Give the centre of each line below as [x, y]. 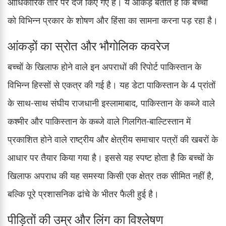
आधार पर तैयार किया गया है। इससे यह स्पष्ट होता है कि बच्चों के [110, 157]
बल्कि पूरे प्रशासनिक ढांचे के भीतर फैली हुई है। [83, 193]
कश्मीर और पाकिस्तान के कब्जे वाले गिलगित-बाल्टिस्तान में [99, 121]
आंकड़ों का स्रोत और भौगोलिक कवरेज [89, 45]
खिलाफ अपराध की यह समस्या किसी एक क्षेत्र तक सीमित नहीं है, [111, 175]
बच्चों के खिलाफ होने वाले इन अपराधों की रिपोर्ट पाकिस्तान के [104, 66]
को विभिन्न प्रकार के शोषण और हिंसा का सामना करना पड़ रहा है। [113, 20]
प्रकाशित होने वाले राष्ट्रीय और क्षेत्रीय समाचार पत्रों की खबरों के [113, 139]
